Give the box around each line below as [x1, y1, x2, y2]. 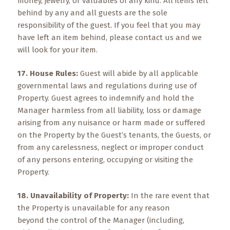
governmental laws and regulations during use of [17, 81, 197, 90]
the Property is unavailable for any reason [17, 203, 170, 213]
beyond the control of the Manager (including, [17, 216, 184, 225]
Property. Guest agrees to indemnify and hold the [17, 93, 194, 103]
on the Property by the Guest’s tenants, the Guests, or [17, 130, 211, 140]
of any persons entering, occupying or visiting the [17, 155, 193, 164]
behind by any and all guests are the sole [17, 8, 167, 17]
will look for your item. [17, 45, 98, 54]
